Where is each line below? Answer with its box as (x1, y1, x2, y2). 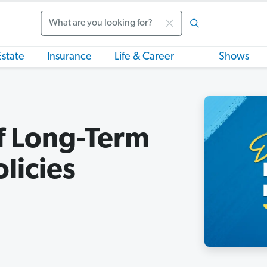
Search (40, 24, 73, 36)
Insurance (47, 51, 92, 63)
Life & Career (114, 51, 174, 63)
